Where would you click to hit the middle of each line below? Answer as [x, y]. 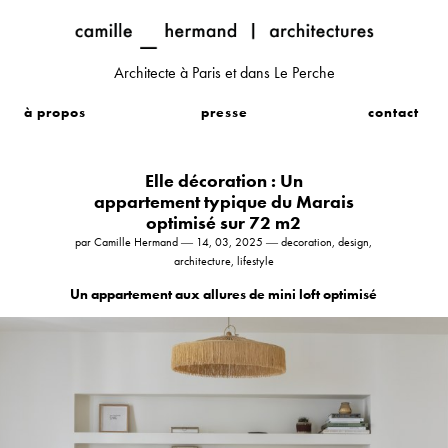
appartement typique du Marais [223, 201]
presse [224, 111]
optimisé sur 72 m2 [224, 222]
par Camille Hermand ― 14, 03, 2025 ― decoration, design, [224, 242]
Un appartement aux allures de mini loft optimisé [224, 294]
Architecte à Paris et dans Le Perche [224, 72]
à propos [55, 111]
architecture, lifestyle [223, 261]
